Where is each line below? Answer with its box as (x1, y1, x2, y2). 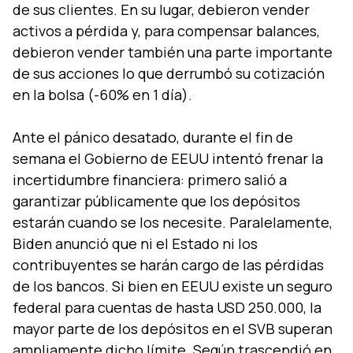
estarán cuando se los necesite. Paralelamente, (13, 213, 333, 232)
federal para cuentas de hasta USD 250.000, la (13, 298, 321, 318)
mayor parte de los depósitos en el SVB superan (13, 319, 333, 339)
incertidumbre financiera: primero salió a (13, 170, 287, 190)
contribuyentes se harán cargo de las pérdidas (13, 255, 324, 275)
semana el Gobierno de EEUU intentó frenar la (13, 149, 323, 169)
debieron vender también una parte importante (13, 43, 333, 62)
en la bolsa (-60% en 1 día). (13, 85, 192, 105)
